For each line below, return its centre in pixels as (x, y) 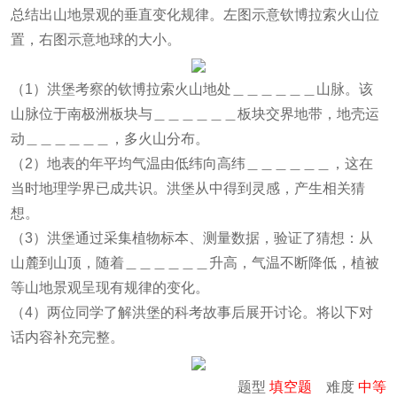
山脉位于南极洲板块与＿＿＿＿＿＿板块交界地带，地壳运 (195, 114)
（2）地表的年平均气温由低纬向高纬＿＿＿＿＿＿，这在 (192, 163)
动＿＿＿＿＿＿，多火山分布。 (110, 139)
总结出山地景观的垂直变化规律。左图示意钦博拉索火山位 (195, 15)
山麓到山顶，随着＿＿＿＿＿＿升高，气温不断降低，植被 (195, 263)
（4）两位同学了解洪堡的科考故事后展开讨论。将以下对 (192, 312)
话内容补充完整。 (67, 337)
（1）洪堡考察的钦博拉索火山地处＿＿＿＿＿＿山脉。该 (192, 89)
